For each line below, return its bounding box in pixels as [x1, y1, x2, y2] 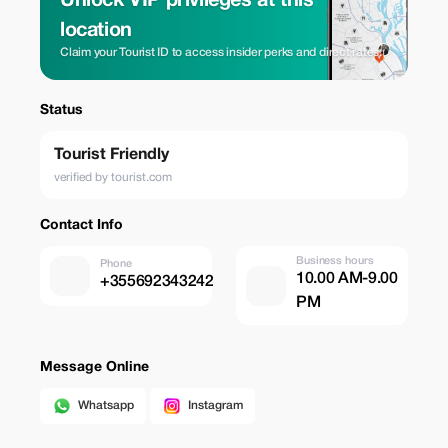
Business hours [296, 256, 374, 266]
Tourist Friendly [54, 148, 169, 162]
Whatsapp [78, 400, 134, 411]
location [60, 22, 132, 40]
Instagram [188, 400, 243, 411]
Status [40, 104, 83, 117]
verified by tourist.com [54, 172, 172, 183]
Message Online [40, 361, 149, 374]
